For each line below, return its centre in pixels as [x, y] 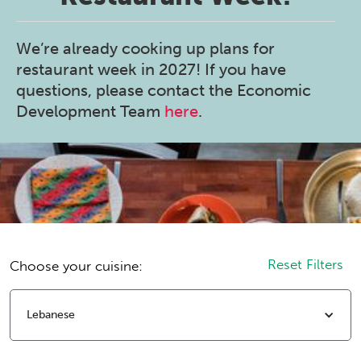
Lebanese [51, 314]
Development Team [90, 111]
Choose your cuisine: [76, 266]
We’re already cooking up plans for [145, 48]
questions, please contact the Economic [164, 90]
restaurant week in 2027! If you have [151, 69]
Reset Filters [305, 264]
